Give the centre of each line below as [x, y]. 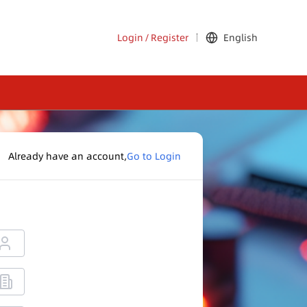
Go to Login [154, 156]
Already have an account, [67, 156]
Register [170, 38]
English [241, 38]
